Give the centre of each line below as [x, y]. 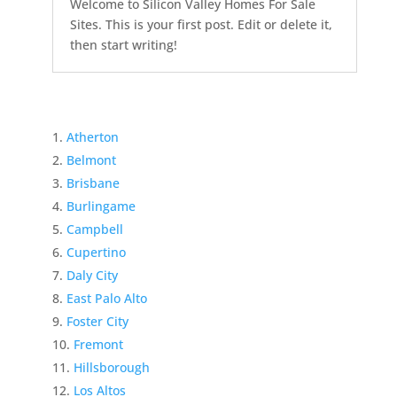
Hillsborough [111, 367]
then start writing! [123, 44]
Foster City [97, 321]
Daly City [92, 275]
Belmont [91, 160]
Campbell [94, 229]
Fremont [98, 344]
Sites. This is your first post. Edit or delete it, [201, 24]
